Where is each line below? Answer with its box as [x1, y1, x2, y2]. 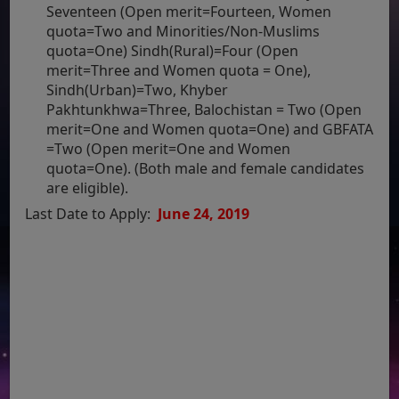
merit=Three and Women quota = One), [46, 60, 312, 80]
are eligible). [46, 177, 129, 198]
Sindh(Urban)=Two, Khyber [46, 79, 229, 100]
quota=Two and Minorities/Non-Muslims [46, 20, 321, 41]
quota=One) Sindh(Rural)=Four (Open [46, 40, 299, 61]
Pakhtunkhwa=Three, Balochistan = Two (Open [46, 99, 362, 119]
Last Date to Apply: [25, 203, 155, 224]
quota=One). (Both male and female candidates [46, 158, 365, 178]
